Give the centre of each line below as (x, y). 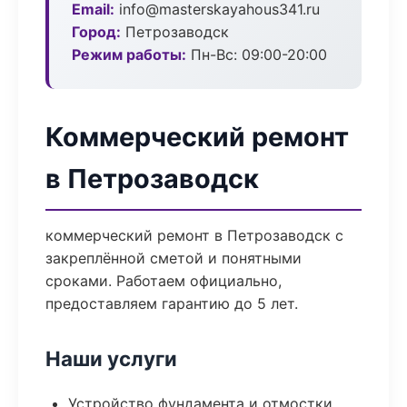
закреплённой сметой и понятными (174, 258)
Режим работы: (129, 55)
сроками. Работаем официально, (164, 281)
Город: (96, 32)
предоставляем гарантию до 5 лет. (172, 303)
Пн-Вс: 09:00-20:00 (257, 55)
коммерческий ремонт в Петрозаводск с (194, 235)
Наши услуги (111, 358)
